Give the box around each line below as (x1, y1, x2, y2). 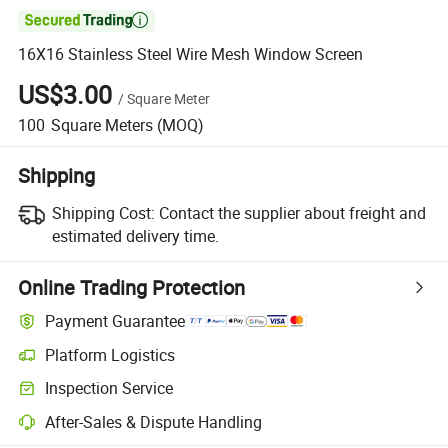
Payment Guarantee (45, 310, 186, 333)
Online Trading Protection (18, 273, 246, 301)
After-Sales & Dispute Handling (45, 410, 263, 433)
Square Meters (50, 113, 153, 136)
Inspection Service (45, 377, 174, 400)
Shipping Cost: (51, 201, 155, 224)
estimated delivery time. (51, 224, 219, 247)
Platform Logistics (45, 343, 176, 366)
